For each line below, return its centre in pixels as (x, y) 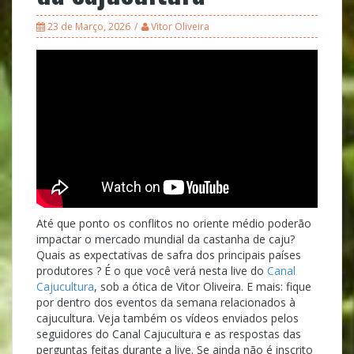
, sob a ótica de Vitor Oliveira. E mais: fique (203, 287)
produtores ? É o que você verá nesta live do (152, 271)
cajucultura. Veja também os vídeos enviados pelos (168, 318)
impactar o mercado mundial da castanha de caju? (166, 239)
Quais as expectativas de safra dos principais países (169, 255)
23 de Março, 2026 (89, 26)
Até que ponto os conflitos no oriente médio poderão (174, 224)
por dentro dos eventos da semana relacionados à (166, 303)
